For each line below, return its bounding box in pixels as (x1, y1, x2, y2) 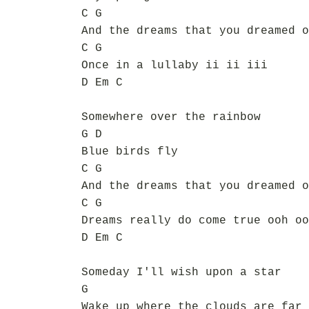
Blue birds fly (81, 146, 178, 158)
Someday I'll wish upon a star (81, 266, 281, 279)
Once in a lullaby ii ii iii (81, 59, 268, 72)
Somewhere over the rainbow (81, 111, 261, 123)
